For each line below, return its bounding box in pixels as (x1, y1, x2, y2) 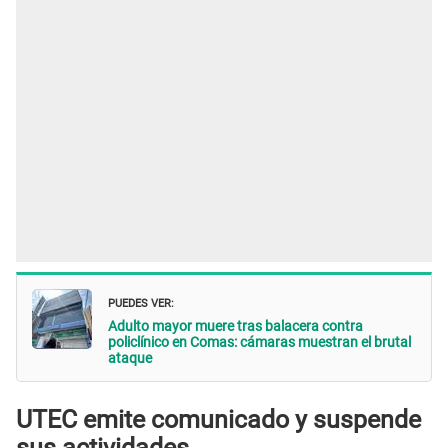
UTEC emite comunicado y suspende (16, 404, 421, 434)
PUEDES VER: (108, 292, 174, 312)
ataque (108, 350, 152, 367)
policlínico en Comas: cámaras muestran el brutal (108, 334, 411, 351)
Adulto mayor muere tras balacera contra (108, 318, 363, 335)
